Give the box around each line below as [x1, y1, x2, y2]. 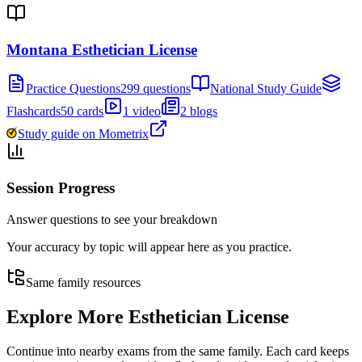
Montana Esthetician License [6, 40, 197, 58]
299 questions [120, 82, 191, 96]
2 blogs [180, 104, 217, 119]
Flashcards [6, 104, 61, 119]
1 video [123, 104, 161, 119]
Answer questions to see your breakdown [6, 212, 217, 226]
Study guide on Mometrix [18, 127, 149, 141]
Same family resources [26, 275, 141, 289]
